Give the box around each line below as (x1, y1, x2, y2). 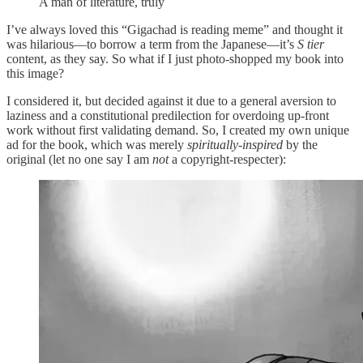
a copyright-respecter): (169, 152, 286, 166)
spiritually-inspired (187, 137, 283, 152)
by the (283, 137, 318, 152)
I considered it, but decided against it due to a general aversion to (6, 93, 336, 108)
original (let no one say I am (6, 152, 152, 166)
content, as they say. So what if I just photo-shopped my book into (6, 51, 344, 66)
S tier (297, 36, 324, 51)
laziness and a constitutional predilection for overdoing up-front (6, 108, 329, 122)
